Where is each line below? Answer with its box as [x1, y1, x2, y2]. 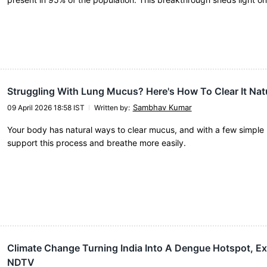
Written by [94, 103, 128, 112]
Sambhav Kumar [132, 102, 192, 112]
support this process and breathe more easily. [7, 137, 186, 148]
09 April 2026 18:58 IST [7, 103, 85, 112]
